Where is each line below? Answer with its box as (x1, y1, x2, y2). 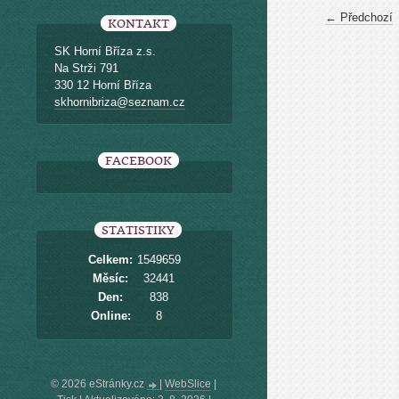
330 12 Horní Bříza (54, 78, 151, 92)
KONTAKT (107, 17, 169, 30)
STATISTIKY (102, 224, 175, 237)
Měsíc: (93, 272, 128, 285)
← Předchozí (325, 11, 393, 24)
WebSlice (165, 378, 211, 390)
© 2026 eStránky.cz (51, 378, 147, 390)
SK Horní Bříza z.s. (54, 45, 156, 58)
